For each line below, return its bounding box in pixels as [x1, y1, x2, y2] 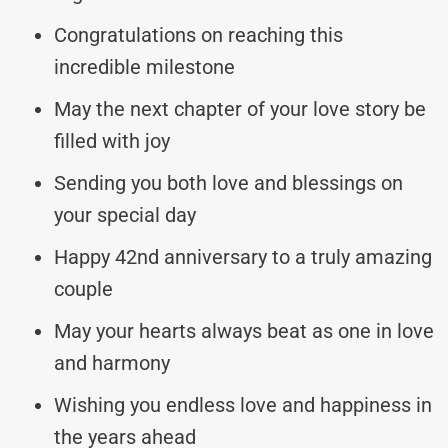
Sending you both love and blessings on [54, 170, 403, 195]
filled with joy [54, 128, 170, 153]
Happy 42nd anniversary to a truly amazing [54, 244, 432, 269]
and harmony [54, 350, 170, 375]
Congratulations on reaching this [54, 22, 343, 47]
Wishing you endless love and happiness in [54, 392, 432, 417]
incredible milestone [54, 54, 235, 79]
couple [54, 276, 113, 301]
